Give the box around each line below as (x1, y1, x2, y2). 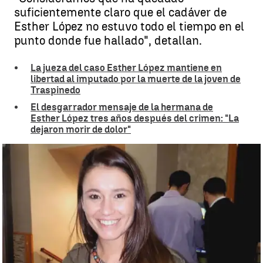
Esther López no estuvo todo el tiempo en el (14, 19, 244, 33)
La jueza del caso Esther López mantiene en (31, 62, 222, 73)
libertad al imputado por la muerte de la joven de (31, 73, 241, 85)
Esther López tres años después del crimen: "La (31, 113, 239, 124)
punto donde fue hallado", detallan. (14, 33, 202, 48)
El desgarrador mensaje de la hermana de (31, 102, 213, 113)
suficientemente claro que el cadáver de (14, 5, 227, 19)
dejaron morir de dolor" (31, 124, 131, 135)
